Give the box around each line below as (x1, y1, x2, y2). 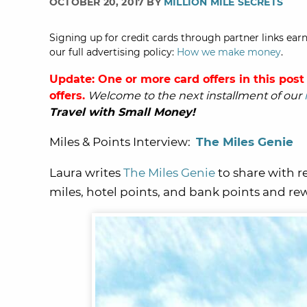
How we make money (177, 46, 281, 58)
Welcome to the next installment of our (88, 89, 304, 102)
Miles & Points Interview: (49, 135, 196, 149)
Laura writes (49, 166, 123, 180)
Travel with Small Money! (49, 106, 195, 119)
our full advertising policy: (49, 46, 177, 58)
